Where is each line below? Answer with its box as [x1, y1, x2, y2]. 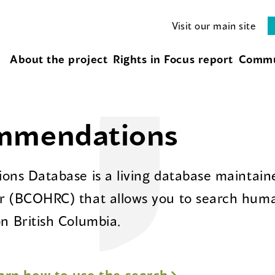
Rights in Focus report [112, 52, 233, 66]
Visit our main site [172, 20, 256, 31]
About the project [10, 52, 108, 66]
